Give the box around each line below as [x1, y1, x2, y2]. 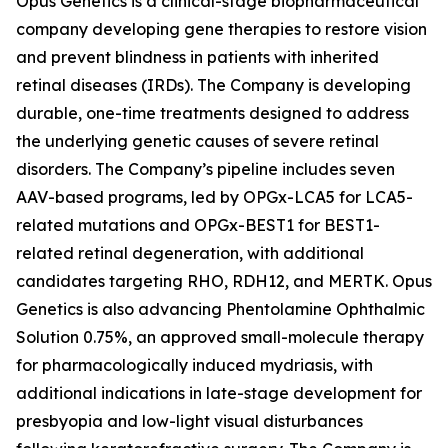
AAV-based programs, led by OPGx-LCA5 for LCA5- [16, 187, 413, 207]
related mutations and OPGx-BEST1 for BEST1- [16, 215, 380, 235]
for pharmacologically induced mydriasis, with [16, 355, 373, 375]
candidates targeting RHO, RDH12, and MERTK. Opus [16, 271, 432, 291]
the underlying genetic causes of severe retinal [16, 131, 379, 151]
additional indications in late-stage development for [16, 383, 422, 403]
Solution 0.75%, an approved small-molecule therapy [16, 327, 424, 347]
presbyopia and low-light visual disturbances [16, 411, 363, 431]
